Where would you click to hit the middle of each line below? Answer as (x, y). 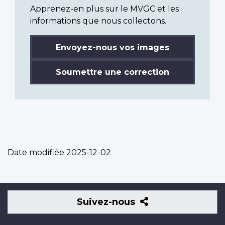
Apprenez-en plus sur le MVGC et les (104, 9)
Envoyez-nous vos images (113, 47)
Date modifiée (36, 152)
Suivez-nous (107, 202)
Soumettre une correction (113, 72)
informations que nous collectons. (98, 21)
